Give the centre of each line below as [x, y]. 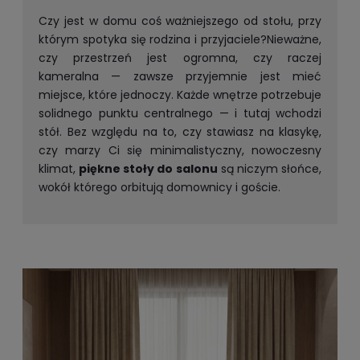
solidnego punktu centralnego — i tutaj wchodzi [180, 113]
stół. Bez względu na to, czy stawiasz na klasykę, [180, 131]
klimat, [59, 168]
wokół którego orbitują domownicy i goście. [160, 187]
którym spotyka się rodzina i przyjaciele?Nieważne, [180, 39]
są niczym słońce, [270, 168]
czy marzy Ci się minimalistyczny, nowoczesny [180, 150]
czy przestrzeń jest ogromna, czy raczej [180, 57]
